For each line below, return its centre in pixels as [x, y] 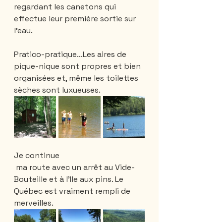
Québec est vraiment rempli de [73, 191]
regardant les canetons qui [66, 6]
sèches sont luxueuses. [57, 90]
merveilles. [34, 203]
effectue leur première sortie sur [76, 18]
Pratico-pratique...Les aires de [71, 54]
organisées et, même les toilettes [77, 78]
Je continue [37, 155]
